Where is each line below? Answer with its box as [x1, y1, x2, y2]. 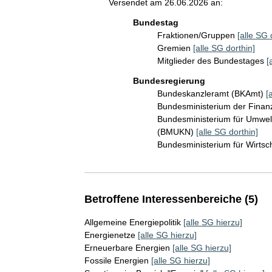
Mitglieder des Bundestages [157, 56, 267, 66]
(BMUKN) [157, 127, 196, 137]
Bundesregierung [132, 76, 205, 86]
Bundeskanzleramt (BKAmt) [157, 89, 266, 98]
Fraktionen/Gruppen [157, 30, 237, 40]
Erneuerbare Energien [84, 243, 170, 253]
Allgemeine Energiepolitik [84, 217, 181, 227]
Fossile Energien [84, 256, 149, 265]
